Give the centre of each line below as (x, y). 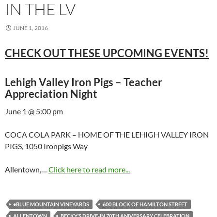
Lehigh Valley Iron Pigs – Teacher (84, 82)
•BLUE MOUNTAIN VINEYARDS (51, 204)
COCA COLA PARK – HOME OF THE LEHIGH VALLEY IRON (107, 135)
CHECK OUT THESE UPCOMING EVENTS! (107, 53)
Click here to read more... (89, 170)
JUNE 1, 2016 (31, 28)
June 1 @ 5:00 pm (34, 111)
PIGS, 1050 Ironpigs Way (46, 146)
